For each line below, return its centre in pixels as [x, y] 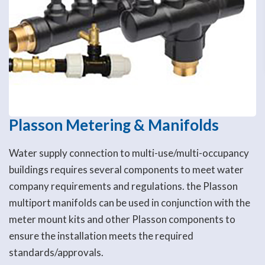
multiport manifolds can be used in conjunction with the [130, 202]
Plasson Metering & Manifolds [114, 125]
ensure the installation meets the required [101, 235]
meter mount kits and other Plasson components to [122, 219]
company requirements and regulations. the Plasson [123, 186]
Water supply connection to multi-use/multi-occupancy [129, 153]
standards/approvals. [56, 252]
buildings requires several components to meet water [126, 169]
